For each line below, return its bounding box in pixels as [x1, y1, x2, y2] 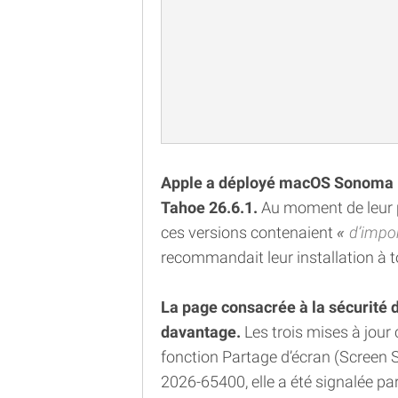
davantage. [161, 322, 244, 342]
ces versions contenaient [161, 223, 337, 243]
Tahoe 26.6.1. [161, 198, 258, 218]
